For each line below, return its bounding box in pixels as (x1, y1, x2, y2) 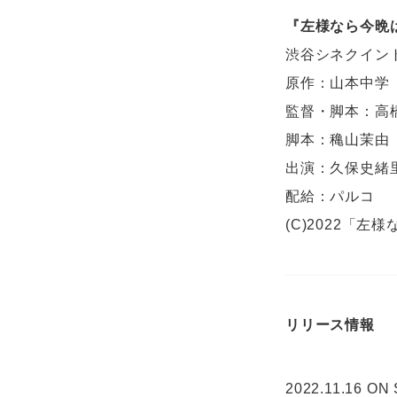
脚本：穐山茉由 (285, 132, 390, 147)
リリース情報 (285, 317, 375, 332)
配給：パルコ (285, 189, 375, 204)
